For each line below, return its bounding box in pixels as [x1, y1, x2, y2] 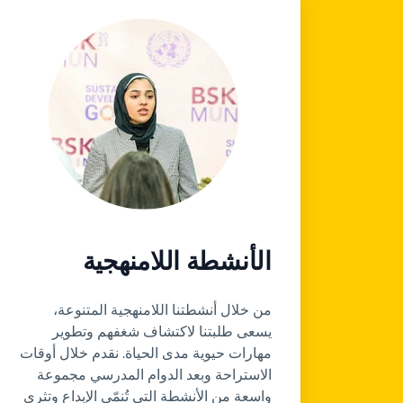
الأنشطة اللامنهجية [82, 244, 272, 278]
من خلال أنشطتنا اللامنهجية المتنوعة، [52, 300, 272, 319]
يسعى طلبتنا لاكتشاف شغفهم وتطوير [51, 321, 272, 341]
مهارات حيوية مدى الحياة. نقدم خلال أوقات [19, 343, 272, 363]
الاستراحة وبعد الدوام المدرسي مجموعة [36, 364, 272, 384]
